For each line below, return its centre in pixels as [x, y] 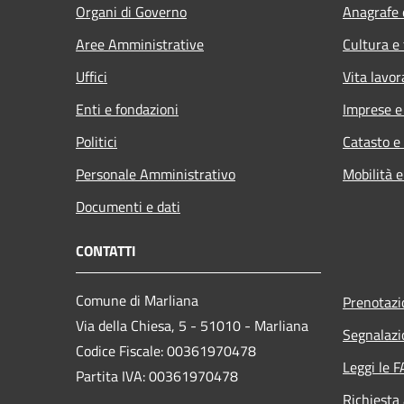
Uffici [92, 76]
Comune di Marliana [137, 300]
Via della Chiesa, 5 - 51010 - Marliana [192, 325]
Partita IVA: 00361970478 [157, 376]
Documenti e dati [128, 206]
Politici [96, 141]
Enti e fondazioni [127, 109]
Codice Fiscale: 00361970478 [166, 350]
